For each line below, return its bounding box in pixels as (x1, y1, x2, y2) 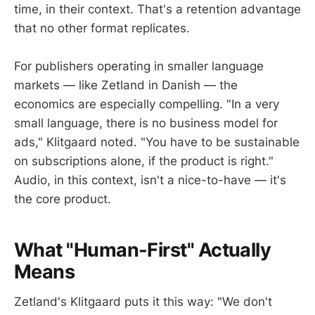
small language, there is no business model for (14, 115, 278, 130)
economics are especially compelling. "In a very (14, 96, 279, 111)
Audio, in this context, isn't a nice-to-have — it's (14, 172, 286, 187)
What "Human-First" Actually (14, 238, 271, 262)
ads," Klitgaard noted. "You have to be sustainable (14, 134, 300, 149)
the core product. (14, 191, 111, 206)
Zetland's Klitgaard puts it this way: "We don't (14, 295, 272, 309)
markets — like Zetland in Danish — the (14, 77, 238, 92)
